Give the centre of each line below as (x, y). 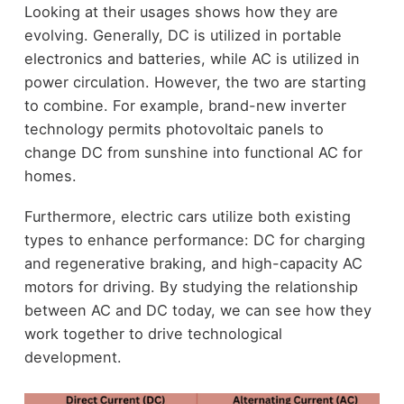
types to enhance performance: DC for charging (194, 239)
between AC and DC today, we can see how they (197, 310)
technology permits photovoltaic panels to (174, 129)
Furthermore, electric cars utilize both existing (187, 216)
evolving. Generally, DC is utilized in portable (183, 36)
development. (73, 357)
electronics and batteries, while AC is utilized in (192, 59)
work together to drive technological (153, 333)
